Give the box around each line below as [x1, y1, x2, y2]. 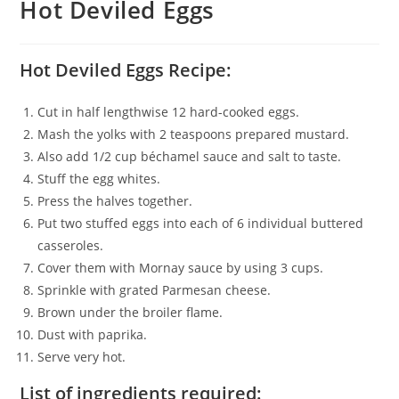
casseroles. [37, 237, 104, 254]
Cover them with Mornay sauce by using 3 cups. [37, 259, 324, 276]
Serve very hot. [37, 348, 126, 365]
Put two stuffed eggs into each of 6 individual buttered [37, 215, 364, 232]
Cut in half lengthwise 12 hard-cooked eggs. [37, 103, 300, 120]
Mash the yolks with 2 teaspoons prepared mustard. [37, 126, 350, 142]
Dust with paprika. [37, 326, 148, 343]
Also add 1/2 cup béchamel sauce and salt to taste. [37, 148, 342, 165]
